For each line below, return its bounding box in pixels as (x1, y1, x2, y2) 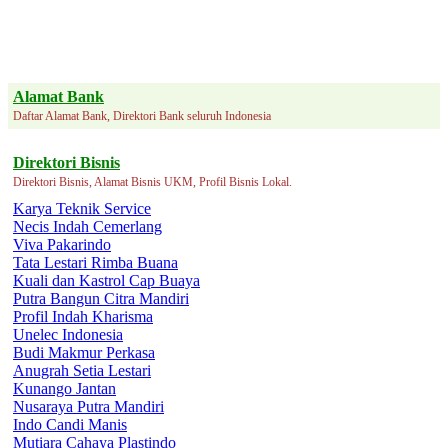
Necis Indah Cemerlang (13, 217, 162, 235)
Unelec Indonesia (13, 325, 123, 343)
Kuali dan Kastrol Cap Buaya (13, 271, 200, 289)
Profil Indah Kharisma (13, 307, 153, 325)
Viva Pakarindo (13, 235, 111, 253)
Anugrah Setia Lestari (13, 361, 151, 379)
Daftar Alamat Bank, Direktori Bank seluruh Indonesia (13, 108, 271, 123)
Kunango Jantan (13, 379, 116, 397)
